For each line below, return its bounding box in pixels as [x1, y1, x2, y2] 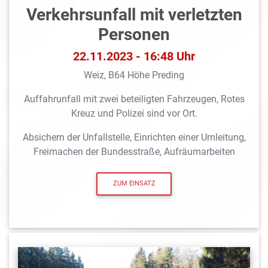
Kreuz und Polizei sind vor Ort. [71, 108, 197, 120]
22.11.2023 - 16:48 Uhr [73, 49, 195, 64]
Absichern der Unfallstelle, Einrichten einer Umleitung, [22, 132, 246, 144]
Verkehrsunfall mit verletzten [26, 5, 242, 25]
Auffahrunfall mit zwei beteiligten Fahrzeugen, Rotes [23, 93, 245, 105]
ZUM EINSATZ [112, 179, 156, 188]
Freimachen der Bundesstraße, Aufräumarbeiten [33, 146, 235, 158]
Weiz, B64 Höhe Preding [84, 69, 184, 81]
